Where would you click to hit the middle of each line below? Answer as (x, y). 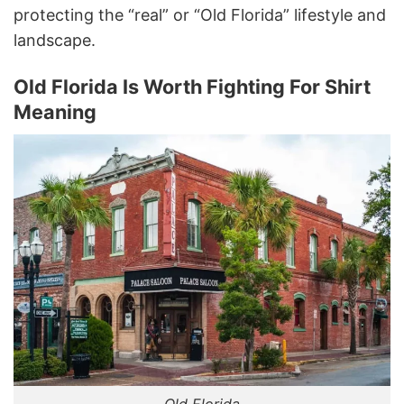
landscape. (55, 40)
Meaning (55, 112)
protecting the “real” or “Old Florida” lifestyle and (200, 14)
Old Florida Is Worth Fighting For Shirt (192, 87)
